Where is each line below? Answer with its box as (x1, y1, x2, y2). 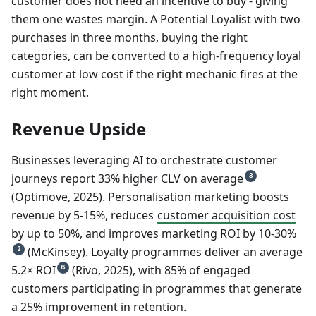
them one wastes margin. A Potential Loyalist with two (11, 11, 300, 27)
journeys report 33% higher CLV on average (11, 170, 243, 186)
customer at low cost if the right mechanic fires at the (11, 66, 298, 82)
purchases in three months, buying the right (11, 29, 248, 45)
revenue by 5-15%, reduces (11, 207, 157, 223)
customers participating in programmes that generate (11, 280, 302, 296)
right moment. (11, 84, 89, 100)
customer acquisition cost (157, 207, 296, 223)
